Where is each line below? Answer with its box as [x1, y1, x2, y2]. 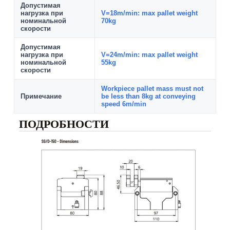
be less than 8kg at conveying [101, 92, 196, 101]
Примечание [20, 92, 62, 101]
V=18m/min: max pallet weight [101, 9, 198, 17]
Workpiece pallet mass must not [101, 85, 203, 93]
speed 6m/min [101, 100, 146, 108]
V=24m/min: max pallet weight [101, 51, 198, 59]
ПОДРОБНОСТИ [18, 118, 109, 131]
